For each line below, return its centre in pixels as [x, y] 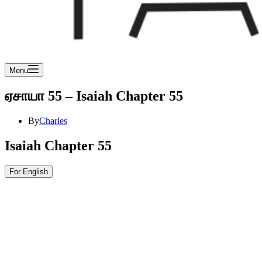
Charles [53, 120]
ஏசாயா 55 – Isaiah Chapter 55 [94, 96]
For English [29, 171]
